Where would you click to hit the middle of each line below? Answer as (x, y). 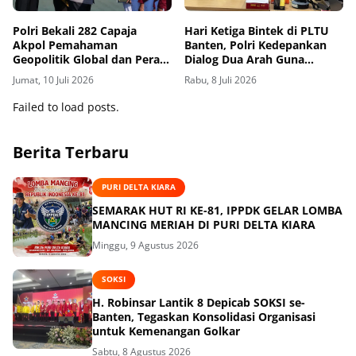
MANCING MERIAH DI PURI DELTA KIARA (204, 224)
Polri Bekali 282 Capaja (75, 31)
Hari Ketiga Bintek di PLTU (257, 31)
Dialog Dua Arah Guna (244, 60)
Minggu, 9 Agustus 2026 (145, 245)
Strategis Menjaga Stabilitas (89, 74)
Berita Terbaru (71, 153)
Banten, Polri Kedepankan (255, 45)
